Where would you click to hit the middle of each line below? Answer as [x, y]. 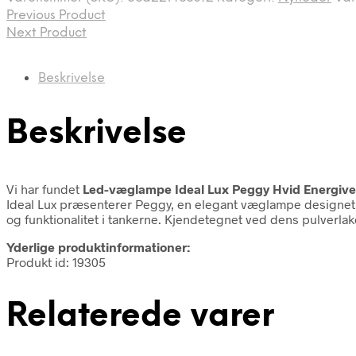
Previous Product [56, 15]
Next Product [46, 33]
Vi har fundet [44, 188]
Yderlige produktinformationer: [98, 246]
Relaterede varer [140, 316]
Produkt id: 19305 [56, 261]
